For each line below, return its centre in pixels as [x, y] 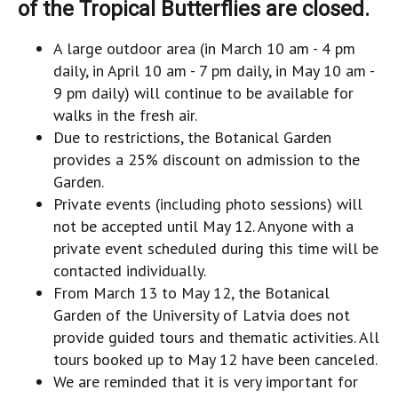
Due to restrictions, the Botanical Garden [192, 137]
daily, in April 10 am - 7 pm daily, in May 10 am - [214, 71]
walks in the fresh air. [125, 115]
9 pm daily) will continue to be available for [203, 93]
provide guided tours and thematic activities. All [216, 337]
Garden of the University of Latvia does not [202, 315]
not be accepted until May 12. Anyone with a [203, 226]
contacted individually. [130, 271]
